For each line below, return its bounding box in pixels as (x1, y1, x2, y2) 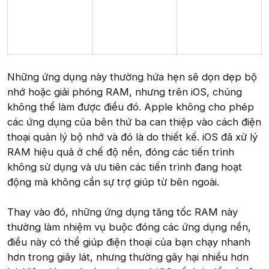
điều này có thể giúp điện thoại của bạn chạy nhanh (7, 236, 250, 249)
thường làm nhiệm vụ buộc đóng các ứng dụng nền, (7, 221, 251, 234)
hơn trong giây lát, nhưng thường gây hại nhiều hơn (7, 251, 249, 264)
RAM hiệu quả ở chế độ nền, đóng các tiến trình (7, 146, 234, 159)
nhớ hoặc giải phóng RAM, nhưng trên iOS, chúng (7, 86, 242, 98)
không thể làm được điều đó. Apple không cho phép (7, 101, 254, 113)
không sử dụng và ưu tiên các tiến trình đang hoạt (7, 161, 242, 174)
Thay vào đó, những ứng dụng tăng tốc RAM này (7, 206, 238, 219)
